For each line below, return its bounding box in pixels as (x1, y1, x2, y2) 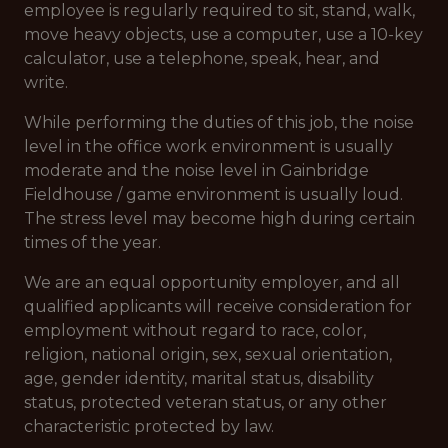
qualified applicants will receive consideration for (24, 297, 412, 316)
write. (24, 73, 68, 92)
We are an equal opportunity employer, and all (24, 273, 400, 292)
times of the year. (24, 233, 161, 252)
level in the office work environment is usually (24, 137, 393, 156)
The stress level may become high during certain (24, 209, 415, 228)
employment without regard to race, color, (24, 321, 366, 340)
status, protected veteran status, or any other (24, 393, 387, 412)
